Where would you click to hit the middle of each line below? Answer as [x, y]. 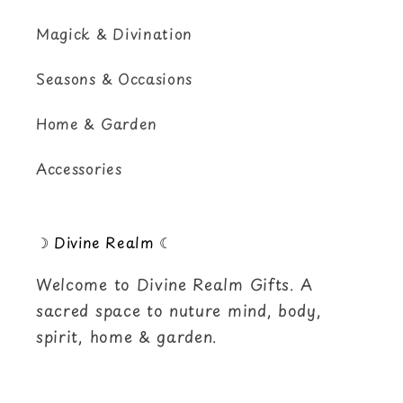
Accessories [79, 169]
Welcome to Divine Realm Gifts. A [175, 284]
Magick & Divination [115, 34]
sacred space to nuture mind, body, [179, 310]
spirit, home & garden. [127, 336]
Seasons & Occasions [115, 79]
